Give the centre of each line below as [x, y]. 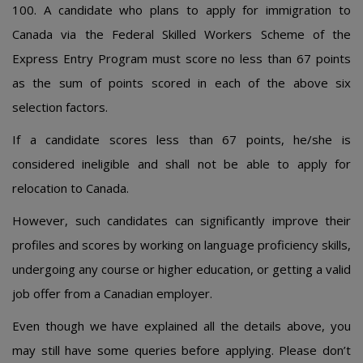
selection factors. [60, 107]
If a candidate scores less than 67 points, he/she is [181, 139]
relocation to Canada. [70, 188]
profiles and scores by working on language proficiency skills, [181, 245]
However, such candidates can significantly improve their [181, 220]
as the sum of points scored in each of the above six [181, 83]
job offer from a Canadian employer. [112, 293]
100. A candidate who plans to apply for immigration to [181, 10]
